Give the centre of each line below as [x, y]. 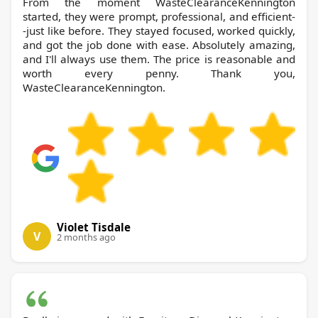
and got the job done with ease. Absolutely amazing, [159, 44]
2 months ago [86, 237]
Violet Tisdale [94, 227]
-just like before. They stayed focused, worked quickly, [159, 30]
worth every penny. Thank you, [159, 73]
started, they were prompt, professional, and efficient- [159, 16]
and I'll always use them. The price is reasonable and [159, 59]
